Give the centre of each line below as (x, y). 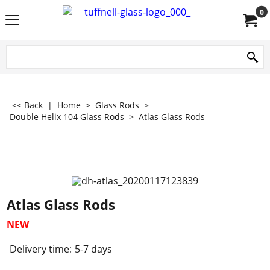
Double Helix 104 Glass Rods (67, 117)
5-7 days (93, 249)
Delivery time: (41, 249)
